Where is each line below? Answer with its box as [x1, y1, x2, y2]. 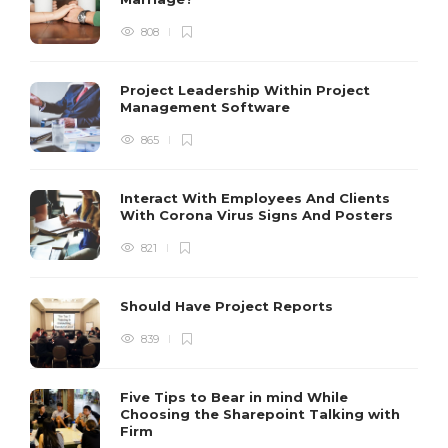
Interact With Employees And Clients [120, 189, 390, 206]
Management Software [120, 98, 294, 115]
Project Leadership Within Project [120, 81, 370, 98]
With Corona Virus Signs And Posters [120, 206, 397, 223]
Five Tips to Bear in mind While [120, 388, 348, 405]
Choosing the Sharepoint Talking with [120, 405, 400, 422]
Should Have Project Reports [120, 297, 337, 314]
